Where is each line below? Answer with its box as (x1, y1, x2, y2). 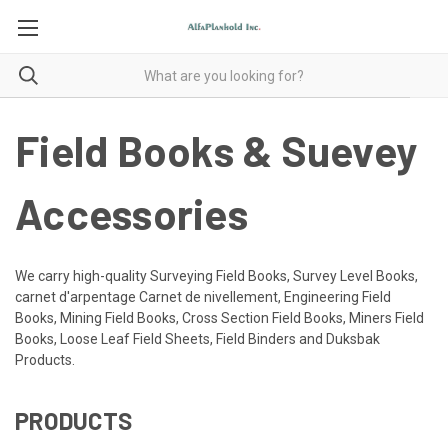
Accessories (15, 188, 248, 238)
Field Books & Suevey (15, 125, 417, 175)
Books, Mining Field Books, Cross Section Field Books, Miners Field (15, 310, 424, 326)
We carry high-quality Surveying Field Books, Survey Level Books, (15, 268, 418, 284)
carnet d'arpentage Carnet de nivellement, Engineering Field (15, 289, 391, 305)
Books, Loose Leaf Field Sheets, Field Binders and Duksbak (15, 331, 380, 347)
